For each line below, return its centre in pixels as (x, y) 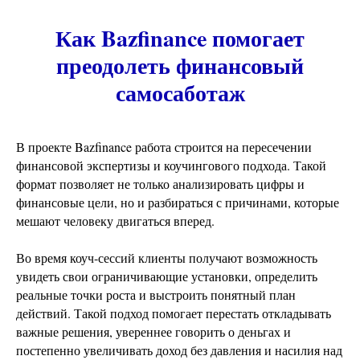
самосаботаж (180, 93)
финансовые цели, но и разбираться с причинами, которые (178, 202)
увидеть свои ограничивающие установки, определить (167, 276)
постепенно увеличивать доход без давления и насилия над (179, 350)
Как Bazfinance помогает (180, 38)
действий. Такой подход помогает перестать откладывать (174, 313)
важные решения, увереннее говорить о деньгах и (153, 331)
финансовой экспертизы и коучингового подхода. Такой (171, 165)
